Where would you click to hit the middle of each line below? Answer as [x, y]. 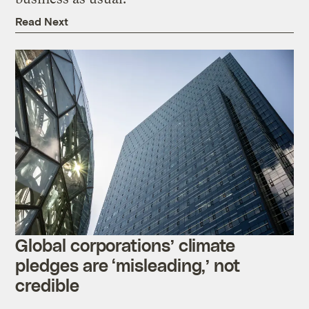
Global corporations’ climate [126, 245]
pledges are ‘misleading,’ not [128, 265]
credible [47, 285]
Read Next [42, 21]
